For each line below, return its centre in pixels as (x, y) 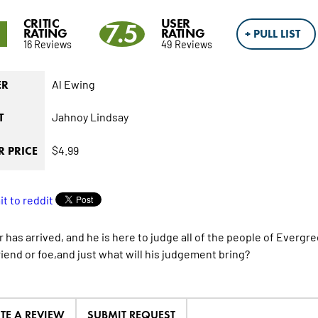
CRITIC (41, 24)
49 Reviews (186, 44)
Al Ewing (73, 84)
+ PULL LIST (273, 34)
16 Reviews (47, 44)
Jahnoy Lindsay (90, 117)
